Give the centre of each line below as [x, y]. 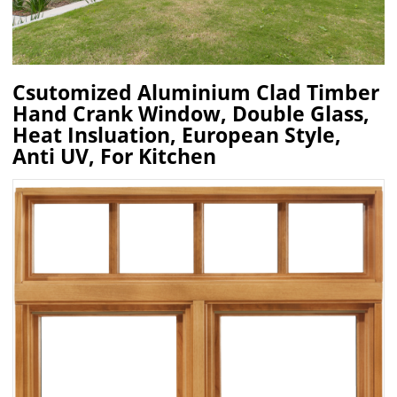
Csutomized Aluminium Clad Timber [196, 93]
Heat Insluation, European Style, [177, 136]
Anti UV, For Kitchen [115, 157]
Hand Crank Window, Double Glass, [191, 114]
